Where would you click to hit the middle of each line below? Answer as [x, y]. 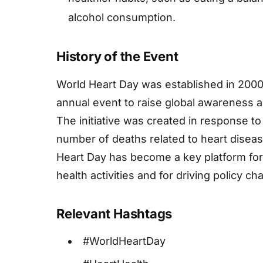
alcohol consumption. [122, 18]
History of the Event [117, 57]
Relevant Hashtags [114, 214]
